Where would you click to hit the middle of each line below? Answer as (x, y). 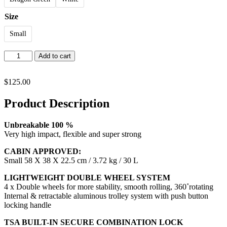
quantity (16, 64)
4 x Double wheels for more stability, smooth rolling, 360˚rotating (109, 187)
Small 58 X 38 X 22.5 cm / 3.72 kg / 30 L (71, 161)
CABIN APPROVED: (43, 152)
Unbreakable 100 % (39, 125)
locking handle (28, 205)
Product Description (57, 104)
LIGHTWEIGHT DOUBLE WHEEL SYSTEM (87, 178)
